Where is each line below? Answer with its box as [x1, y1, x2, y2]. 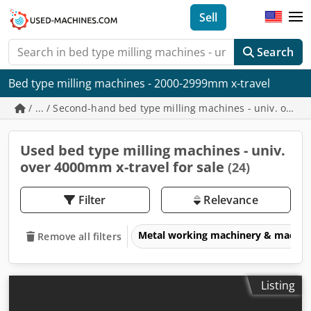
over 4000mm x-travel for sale [20, 158, 228, 176]
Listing [261, 277, 295, 293]
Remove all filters [37, 229, 121, 243]
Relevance [201, 192, 258, 208]
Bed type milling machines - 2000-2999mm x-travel [8, 76, 270, 91]
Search [257, 44, 294, 60]
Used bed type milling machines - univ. [20, 141, 285, 160]
